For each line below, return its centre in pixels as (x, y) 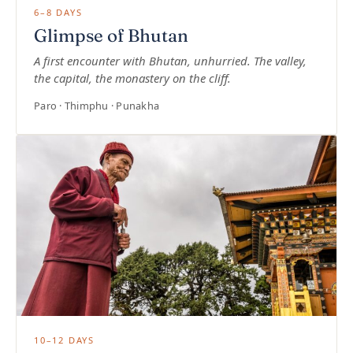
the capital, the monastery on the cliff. (132, 78)
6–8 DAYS (58, 13)
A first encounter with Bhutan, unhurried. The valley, (170, 61)
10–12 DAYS (64, 340)
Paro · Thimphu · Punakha (97, 106)
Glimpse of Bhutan (111, 36)
